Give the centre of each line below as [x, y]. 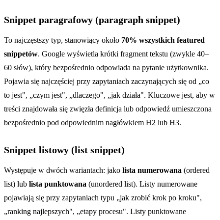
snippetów [21, 54]
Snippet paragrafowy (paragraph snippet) [92, 19]
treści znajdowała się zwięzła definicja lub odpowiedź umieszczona [108, 109]
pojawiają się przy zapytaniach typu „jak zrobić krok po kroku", [103, 197]
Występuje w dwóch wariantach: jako [63, 170]
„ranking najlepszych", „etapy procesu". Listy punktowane [95, 211]
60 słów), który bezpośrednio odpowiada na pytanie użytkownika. [106, 67]
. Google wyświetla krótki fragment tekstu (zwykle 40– [123, 54]
